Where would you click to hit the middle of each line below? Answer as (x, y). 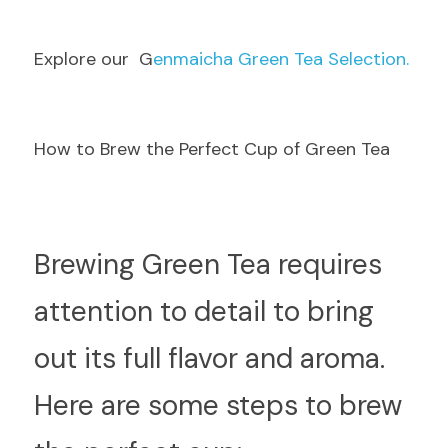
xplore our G (98, 59)
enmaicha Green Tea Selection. (281, 59)
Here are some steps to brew (218, 405)
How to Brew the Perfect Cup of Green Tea (212, 149)
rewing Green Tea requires (216, 264)
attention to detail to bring (204, 311)
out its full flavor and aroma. (209, 358)
